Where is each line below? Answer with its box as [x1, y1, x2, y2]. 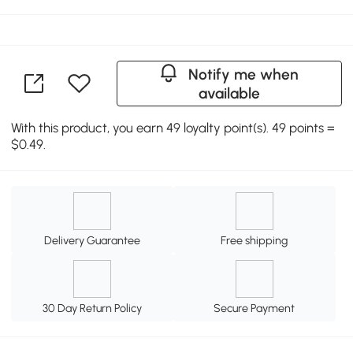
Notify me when [188, 65, 299, 84]
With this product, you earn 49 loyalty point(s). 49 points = [11, 119, 336, 136]
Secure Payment [214, 300, 295, 315]
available [198, 84, 260, 102]
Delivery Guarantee [44, 232, 141, 247]
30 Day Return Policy [43, 300, 143, 315]
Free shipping [221, 232, 288, 247]
